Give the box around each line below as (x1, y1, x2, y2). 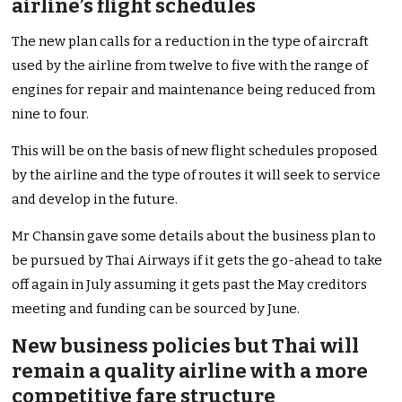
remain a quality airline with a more (12, 359, 369, 384)
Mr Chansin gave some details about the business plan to (12, 228, 377, 245)
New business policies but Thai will (12, 334, 360, 359)
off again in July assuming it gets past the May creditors (12, 276, 368, 293)
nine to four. (12, 106, 90, 123)
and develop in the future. (12, 191, 179, 208)
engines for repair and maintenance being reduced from (12, 82, 376, 99)
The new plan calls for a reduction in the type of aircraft (12, 33, 370, 50)
